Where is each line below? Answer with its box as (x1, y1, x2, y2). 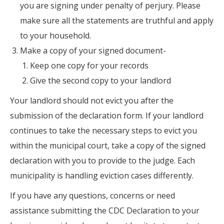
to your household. (20, 30, 91, 41)
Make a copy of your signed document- (20, 45, 166, 56)
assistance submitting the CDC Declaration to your (10, 205, 199, 216)
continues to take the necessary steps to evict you (10, 125, 197, 136)
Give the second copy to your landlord (30, 75, 171, 86)
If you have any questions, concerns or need (10, 190, 175, 201)
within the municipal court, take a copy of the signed (10, 140, 205, 151)
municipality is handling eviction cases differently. (10, 170, 193, 181)
